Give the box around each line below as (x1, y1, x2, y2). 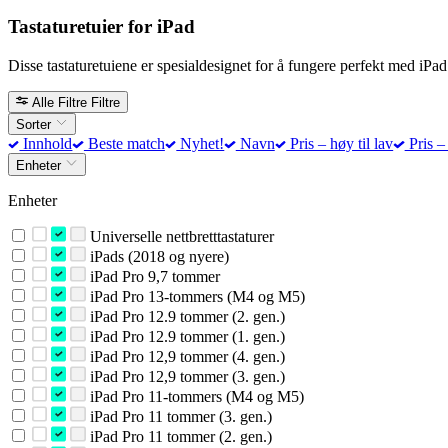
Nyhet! (176, 135, 225, 153)
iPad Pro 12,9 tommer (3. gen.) (85, 367, 285, 385)
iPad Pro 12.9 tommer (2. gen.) (85, 307, 285, 325)
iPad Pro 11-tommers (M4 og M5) (85, 387, 304, 405)
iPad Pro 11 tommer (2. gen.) (85, 427, 272, 445)
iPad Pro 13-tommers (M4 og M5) (85, 287, 305, 305)
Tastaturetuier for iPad (8, 15, 195, 37)
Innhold (19, 135, 73, 153)
